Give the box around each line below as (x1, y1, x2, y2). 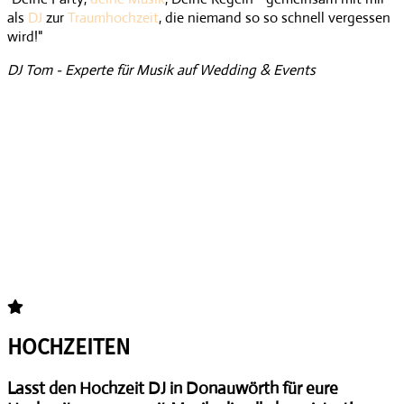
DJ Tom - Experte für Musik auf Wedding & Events (7, 60, 316, 80)
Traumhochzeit (68, 8, 159, 28)
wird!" (7, 27, 42, 47)
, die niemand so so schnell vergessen (159, 8, 390, 28)
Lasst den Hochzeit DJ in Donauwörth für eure (7, 378, 338, 399)
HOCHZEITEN (7, 335, 130, 361)
